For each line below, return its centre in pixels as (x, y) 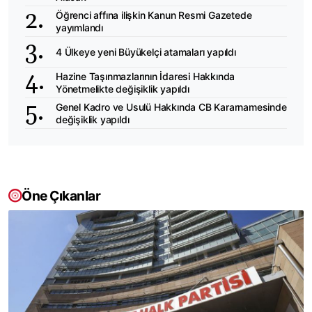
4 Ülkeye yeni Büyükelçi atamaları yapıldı (146, 52)
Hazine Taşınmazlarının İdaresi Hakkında (146, 76)
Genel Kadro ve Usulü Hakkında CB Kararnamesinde (171, 107)
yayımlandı (79, 27)
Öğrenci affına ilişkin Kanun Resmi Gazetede (154, 15)
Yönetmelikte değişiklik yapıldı (123, 88)
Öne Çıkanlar (61, 196)
